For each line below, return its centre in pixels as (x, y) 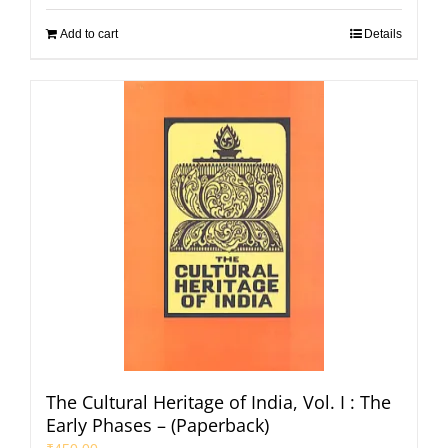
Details (383, 33)
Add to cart (89, 33)
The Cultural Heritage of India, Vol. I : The (218, 401)
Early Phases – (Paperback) (157, 424)
